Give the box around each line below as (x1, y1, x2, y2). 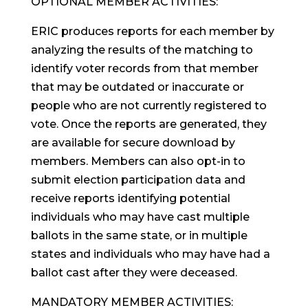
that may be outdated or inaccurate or (30, 80, 244, 93)
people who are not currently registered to (30, 99, 267, 112)
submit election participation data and (30, 173, 245, 186)
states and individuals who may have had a (30, 247, 270, 261)
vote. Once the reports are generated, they (30, 118, 267, 131)
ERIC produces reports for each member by (30, 25, 274, 38)
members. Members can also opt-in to (30, 155, 245, 168)
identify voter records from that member (30, 62, 258, 75)
